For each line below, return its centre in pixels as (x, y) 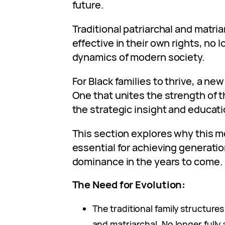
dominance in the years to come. (147, 161)
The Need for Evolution (127, 184)
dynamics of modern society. (138, 57)
